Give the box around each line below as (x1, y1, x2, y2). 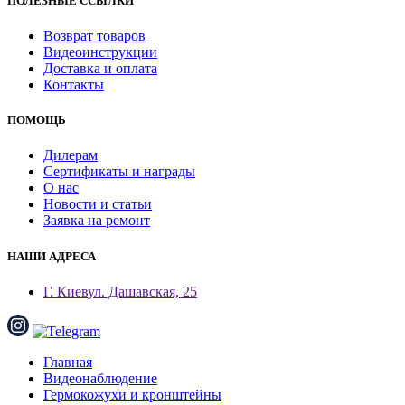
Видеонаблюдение (43, 370, 157, 386)
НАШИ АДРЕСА (7, 249, 96, 263)
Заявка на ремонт (43, 212, 150, 229)
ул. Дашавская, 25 (88, 283, 197, 299)
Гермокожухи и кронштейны (43, 386, 221, 402)
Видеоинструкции (43, 44, 157, 61)
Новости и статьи (43, 196, 152, 212)
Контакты (43, 77, 104, 93)
